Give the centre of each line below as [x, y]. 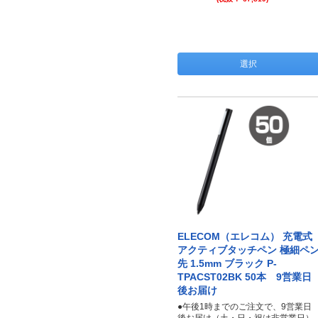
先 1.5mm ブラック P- [227, 263]
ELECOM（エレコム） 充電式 [245, 236]
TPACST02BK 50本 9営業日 [245, 277]
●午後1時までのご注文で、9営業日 [245, 307]
